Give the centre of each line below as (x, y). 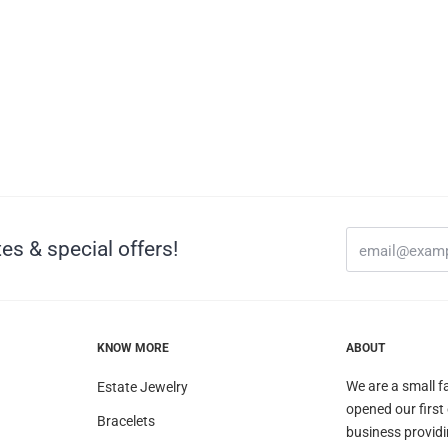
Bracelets (125, 421)
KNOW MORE (132, 348)
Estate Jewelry (142, 387)
